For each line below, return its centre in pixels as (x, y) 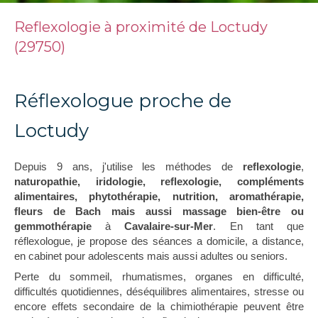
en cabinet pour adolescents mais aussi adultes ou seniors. (151, 256)
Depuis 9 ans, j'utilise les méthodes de (128, 166)
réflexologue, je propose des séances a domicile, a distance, (159, 241)
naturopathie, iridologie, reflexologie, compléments (159, 181)
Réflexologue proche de (123, 101)
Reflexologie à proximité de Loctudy (141, 27)
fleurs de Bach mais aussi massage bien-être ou (159, 211)
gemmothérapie (53, 226)
